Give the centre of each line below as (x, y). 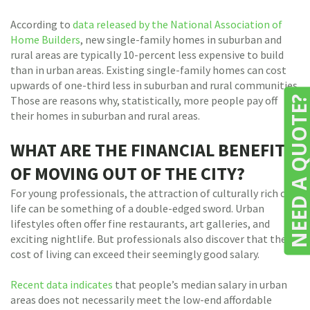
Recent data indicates (62, 284)
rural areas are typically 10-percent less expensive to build (147, 55)
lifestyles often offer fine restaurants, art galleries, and (140, 224)
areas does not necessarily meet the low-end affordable (141, 300)
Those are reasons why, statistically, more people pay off (144, 100)
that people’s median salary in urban (200, 284)
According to (42, 24)
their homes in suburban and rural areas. (105, 116)
